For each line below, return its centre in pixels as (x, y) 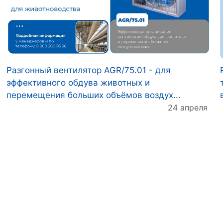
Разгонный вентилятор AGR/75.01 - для (89, 70)
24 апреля (188, 107)
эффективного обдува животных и (78, 82)
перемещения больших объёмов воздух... (94, 95)
